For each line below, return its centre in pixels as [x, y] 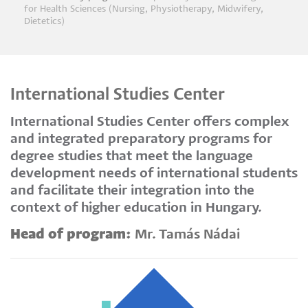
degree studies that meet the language [132, 157]
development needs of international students [154, 174]
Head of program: [71, 235]
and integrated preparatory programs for [141, 140]
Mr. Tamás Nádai [186, 235]
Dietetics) [44, 21]
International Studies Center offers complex [150, 122]
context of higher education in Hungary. [136, 208]
